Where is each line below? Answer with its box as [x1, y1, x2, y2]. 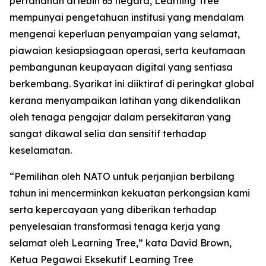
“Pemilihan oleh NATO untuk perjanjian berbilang [9, 170, 235, 182]
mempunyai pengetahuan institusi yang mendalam [9, 11, 243, 23]
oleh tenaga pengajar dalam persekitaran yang [9, 110, 231, 123]
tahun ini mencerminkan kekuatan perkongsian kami [9, 186, 250, 199]
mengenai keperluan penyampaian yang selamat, [9, 27, 240, 40]
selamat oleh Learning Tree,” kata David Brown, [9, 236, 232, 249]
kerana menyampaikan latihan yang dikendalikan [9, 94, 240, 106]
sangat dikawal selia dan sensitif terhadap [9, 127, 207, 140]
